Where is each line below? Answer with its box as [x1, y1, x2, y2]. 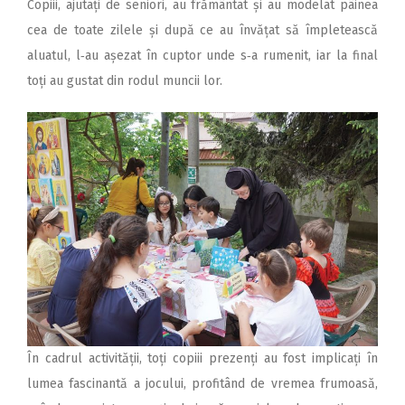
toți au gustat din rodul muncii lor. [27, 72, 222, 89]
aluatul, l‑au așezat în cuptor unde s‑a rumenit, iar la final [27, 47, 378, 63]
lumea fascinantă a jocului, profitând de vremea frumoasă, [27, 375, 378, 391]
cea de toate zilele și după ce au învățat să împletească [27, 22, 378, 38]
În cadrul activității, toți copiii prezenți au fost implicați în [27, 350, 378, 366]
